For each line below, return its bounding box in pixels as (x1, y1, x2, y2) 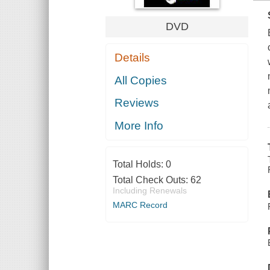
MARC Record (112, 199, 168, 210)
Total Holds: (112, 159, 166, 169)
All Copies (115, 74, 168, 87)
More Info (115, 119, 164, 132)
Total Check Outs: (112, 174, 190, 185)
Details (115, 51, 151, 64)
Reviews (115, 96, 160, 110)
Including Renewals (112, 185, 187, 195)
